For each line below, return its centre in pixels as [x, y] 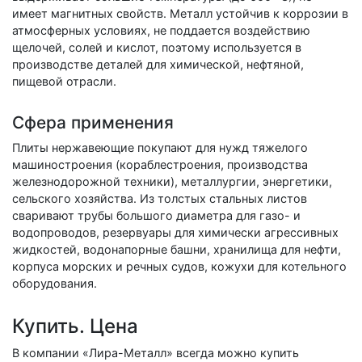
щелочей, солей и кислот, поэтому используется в [157, 47]
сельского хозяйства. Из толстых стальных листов [160, 198]
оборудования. [55, 283]
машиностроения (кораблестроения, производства [160, 164]
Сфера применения [93, 122]
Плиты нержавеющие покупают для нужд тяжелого [160, 147]
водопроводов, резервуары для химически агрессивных [175, 232]
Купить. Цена [75, 326]
